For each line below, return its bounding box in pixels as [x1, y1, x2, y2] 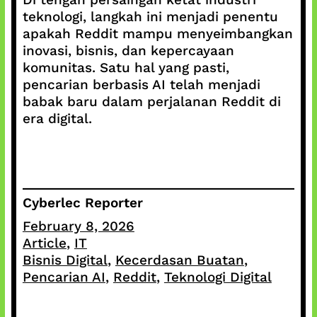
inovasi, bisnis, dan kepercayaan [22, 42, 234, 59]
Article [22, 235, 67, 252]
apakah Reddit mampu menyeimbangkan [22, 25, 293, 42]
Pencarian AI [22, 269, 105, 286]
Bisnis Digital [22, 252, 108, 269]
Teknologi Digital [163, 269, 272, 286]
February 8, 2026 [22, 218, 134, 235]
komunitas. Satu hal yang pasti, [22, 59, 229, 76]
